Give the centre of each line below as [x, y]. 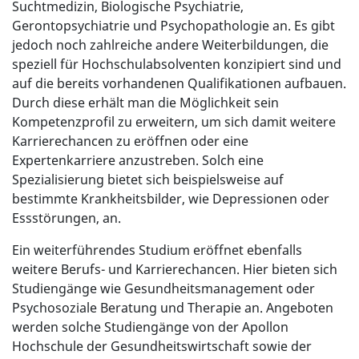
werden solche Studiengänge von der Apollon [150, 327]
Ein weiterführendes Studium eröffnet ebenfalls [157, 250]
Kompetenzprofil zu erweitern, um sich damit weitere [174, 122]
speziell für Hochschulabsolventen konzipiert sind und [177, 65]
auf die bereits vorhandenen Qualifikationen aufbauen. [179, 84]
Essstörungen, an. [68, 218]
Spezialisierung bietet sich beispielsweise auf [148, 180]
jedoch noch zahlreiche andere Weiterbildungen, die [170, 45]
